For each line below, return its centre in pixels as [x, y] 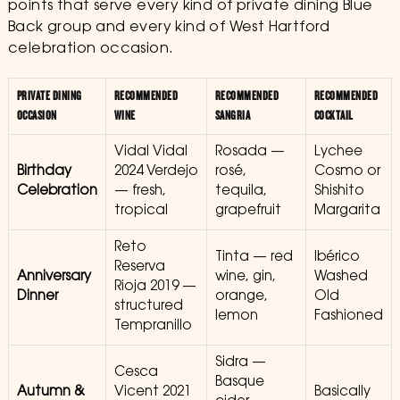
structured [148, 307]
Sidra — [240, 363]
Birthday [44, 172]
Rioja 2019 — [155, 287]
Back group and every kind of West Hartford [169, 28]
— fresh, [140, 192]
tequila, [241, 192]
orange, [241, 297]
